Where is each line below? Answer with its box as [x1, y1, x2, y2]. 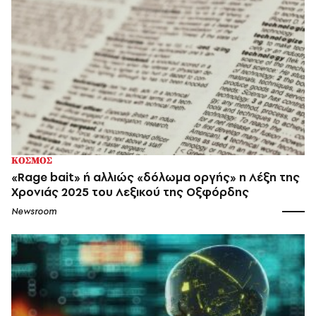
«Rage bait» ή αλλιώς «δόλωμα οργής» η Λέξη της [11, 169, 300, 185]
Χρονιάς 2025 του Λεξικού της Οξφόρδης [11, 183, 249, 200]
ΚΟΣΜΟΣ [11, 154, 52, 167]
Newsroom [11, 205, 56, 217]
